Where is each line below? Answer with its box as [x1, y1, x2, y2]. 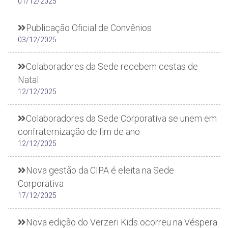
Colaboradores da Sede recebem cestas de [26, 61, 198, 72]
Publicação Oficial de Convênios [26, 22, 152, 33]
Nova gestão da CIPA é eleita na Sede [26, 165, 174, 176]
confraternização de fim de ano [18, 126, 140, 137]
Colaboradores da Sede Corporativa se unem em [26, 113, 217, 124]
